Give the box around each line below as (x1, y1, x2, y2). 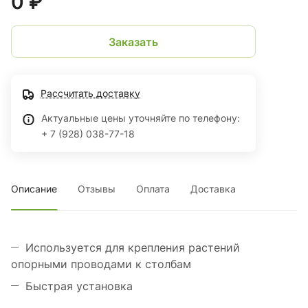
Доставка (190, 183, 236, 195)
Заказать (109, 34, 158, 49)
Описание (11, 183, 57, 195)
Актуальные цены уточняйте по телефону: (41, 112, 240, 124)
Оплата (136, 183, 170, 195)
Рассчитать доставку (41, 87, 140, 100)
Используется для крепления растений (25, 241, 240, 255)
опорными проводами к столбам (11, 257, 191, 272)
